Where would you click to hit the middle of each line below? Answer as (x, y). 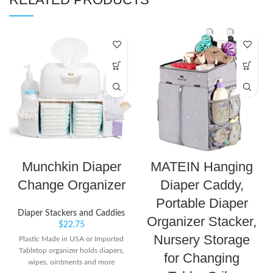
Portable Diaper (202, 204)
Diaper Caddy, (202, 185)
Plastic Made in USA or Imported (71, 239)
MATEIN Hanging (202, 167)
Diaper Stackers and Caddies (71, 214)
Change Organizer (71, 185)
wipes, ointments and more (71, 262)
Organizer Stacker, (202, 222)
